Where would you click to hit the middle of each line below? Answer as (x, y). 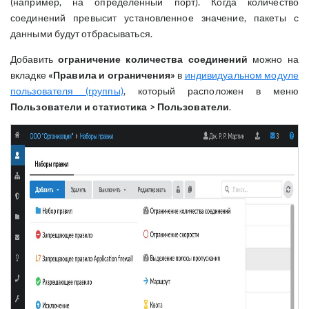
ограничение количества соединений (153, 59)
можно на (273, 59)
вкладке (30, 75)
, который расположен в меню (211, 91)
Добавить (34, 59)
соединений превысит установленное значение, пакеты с (154, 18)
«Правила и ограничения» (112, 75)
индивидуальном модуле (241, 75)
